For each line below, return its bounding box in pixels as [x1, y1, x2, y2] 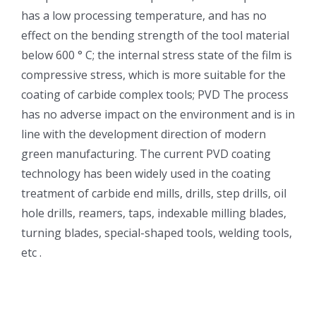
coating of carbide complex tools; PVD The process [21, 87, 288, 103]
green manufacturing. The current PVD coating [21, 146, 271, 162]
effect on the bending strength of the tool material [21, 28, 289, 44]
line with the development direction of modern [21, 126, 266, 142]
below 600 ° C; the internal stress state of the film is [21, 47, 292, 63]
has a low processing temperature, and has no [21, 8, 267, 24]
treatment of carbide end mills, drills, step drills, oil [21, 186, 286, 202]
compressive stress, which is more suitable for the [21, 67, 286, 83]
